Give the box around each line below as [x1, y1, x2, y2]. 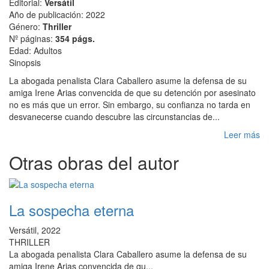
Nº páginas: [9, 32, 55, 44]
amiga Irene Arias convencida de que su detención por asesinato [9, 86, 256, 98]
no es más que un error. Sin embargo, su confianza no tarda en [9, 98, 250, 110]
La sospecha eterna [9, 199, 134, 220]
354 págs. [55, 32, 95, 44]
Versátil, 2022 [9, 224, 61, 236]
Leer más [224, 128, 260, 141]
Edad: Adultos [9, 44, 62, 56]
